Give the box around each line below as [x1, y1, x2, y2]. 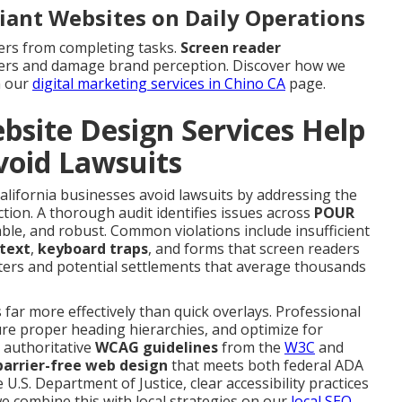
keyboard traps [38, 238, 148, 258]
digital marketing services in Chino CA [32, 73, 285, 93]
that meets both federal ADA [168, 354, 363, 375]
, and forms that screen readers [148, 238, 360, 258]
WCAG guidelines [95, 336, 218, 357]
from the [218, 336, 284, 357]
